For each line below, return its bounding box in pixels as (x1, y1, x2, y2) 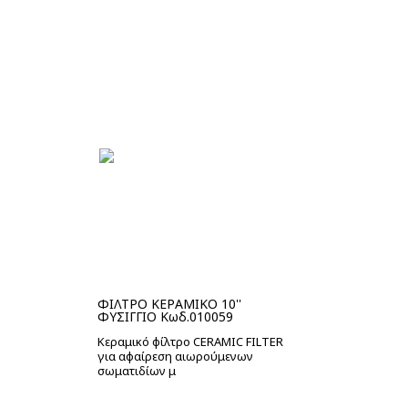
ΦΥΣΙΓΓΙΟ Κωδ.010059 (97, 308, 233, 325)
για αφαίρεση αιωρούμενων (97, 348, 253, 364)
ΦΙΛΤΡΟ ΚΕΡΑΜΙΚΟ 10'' (97, 295, 241, 312)
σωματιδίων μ (97, 362, 176, 379)
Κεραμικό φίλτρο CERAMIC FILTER (97, 333, 283, 350)
